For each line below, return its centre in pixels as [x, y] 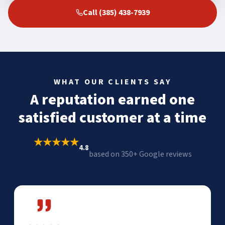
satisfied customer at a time [113, 118]
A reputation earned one [113, 99]
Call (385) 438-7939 [116, 12]
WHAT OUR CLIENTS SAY [113, 82]
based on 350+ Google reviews [140, 154]
